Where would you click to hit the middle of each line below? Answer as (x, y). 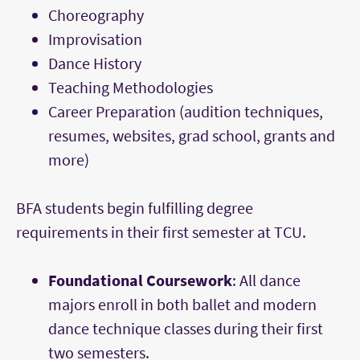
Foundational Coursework (140, 280)
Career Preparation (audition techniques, (186, 112)
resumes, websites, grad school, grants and (192, 136)
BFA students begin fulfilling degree (135, 208)
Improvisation (95, 39)
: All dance (266, 280)
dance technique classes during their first (186, 329)
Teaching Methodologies (131, 88)
